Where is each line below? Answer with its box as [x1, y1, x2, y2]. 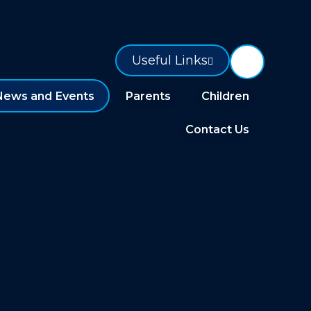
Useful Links [131, 53, 208, 68]
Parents [124, 89, 171, 103]
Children [201, 89, 249, 103]
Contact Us [185, 122, 249, 136]
